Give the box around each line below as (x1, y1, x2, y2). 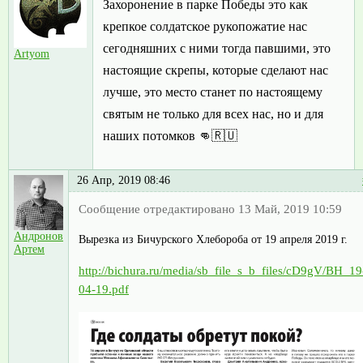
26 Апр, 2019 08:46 (77, 174, 170, 187)
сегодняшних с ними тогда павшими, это (103, 41, 331, 56)
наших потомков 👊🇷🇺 (103, 129, 237, 143)
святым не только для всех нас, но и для (103, 107, 323, 122)
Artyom (14, 48, 49, 61)
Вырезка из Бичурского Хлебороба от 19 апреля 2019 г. (79, 233, 348, 246)
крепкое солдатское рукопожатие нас (103, 19, 307, 34)
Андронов (14, 230, 63, 243)
